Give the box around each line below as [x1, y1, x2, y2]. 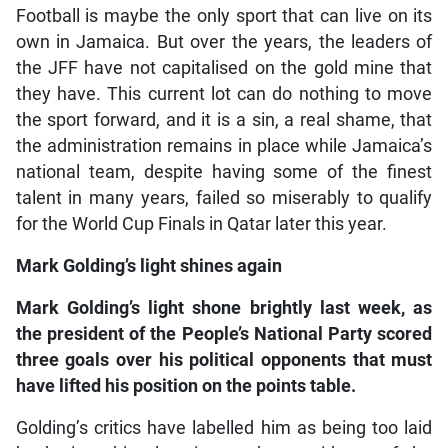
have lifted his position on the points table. [15, 376, 356, 397]
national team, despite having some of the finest [15, 162, 433, 183]
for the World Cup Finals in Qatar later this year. [15, 214, 387, 235]
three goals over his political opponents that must [15, 350, 433, 371]
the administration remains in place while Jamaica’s [15, 136, 433, 157]
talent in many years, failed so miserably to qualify [15, 188, 433, 209]
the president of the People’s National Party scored [15, 324, 433, 345]
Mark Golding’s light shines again [15, 256, 282, 277]
